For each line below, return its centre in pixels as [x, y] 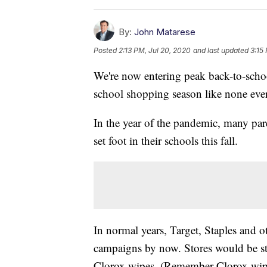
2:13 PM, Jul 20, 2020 [155, 50]
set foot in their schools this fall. [166, 140]
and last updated [221, 50]
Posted [106, 50]
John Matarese [165, 32]
